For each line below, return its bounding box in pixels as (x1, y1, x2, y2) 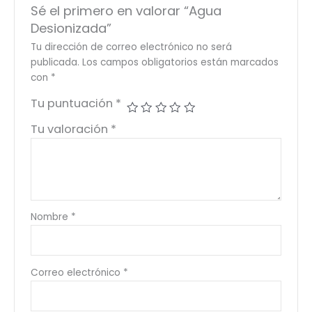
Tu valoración (30, 120, 111, 137)
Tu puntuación (30, 95, 116, 111)
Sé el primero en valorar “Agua (30, 2, 221, 20)
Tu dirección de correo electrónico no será (30, 40, 232, 54)
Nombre (30, 210, 71, 224)
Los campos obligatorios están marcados (81, 55, 279, 69)
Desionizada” (30, 19, 111, 38)
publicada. (30, 55, 79, 69)
